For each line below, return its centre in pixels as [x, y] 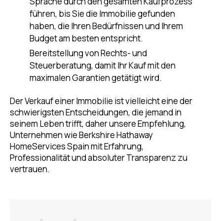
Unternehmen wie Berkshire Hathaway [81, 135]
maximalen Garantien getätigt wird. [96, 78]
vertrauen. [30, 169]
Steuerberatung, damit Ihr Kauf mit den [103, 65]
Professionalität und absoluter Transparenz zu [99, 158]
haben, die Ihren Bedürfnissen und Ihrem [106, 26]
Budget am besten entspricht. [86, 38]
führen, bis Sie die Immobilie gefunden [102, 14]
